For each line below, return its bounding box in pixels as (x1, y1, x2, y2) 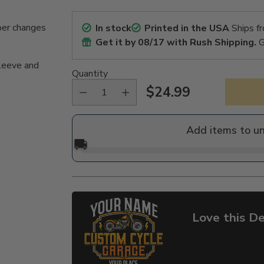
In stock (95, 22, 131, 35)
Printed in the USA (144, 22, 230, 35)
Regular (146, 92, 196, 111)
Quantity (72, 67, 108, 81)
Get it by (95, 36, 138, 49)
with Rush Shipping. (164, 36, 256, 49)
